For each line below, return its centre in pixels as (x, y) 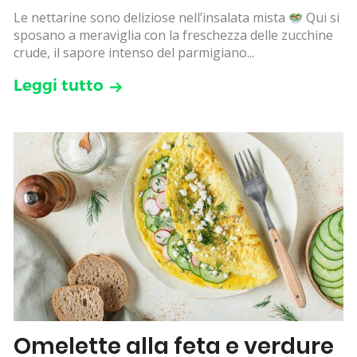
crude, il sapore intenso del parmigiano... (134, 53)
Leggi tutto (59, 86)
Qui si (322, 18)
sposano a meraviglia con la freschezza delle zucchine (173, 35)
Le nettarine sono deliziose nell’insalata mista (151, 18)
